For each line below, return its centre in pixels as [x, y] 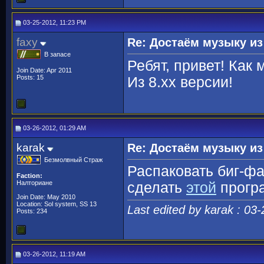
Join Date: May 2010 [46, 197]
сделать [157, 188]
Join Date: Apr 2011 [44, 70]
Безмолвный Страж [73, 160]
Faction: [29, 176]
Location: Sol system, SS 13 [57, 204]
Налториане [34, 183]
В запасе [57, 54]
